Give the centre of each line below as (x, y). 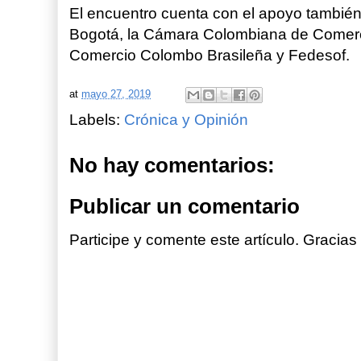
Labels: (97, 120)
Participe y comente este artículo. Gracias (214, 239)
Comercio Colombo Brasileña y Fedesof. (210, 55)
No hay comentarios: (172, 165)
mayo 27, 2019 (116, 94)
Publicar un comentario (185, 206)
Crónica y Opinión (187, 120)
